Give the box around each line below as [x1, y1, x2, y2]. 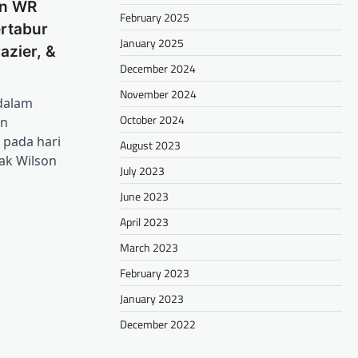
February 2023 [120, 264, 189, 281]
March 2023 [120, 238, 178, 256]
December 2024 [120, 59, 196, 77]
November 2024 [120, 85, 197, 102]
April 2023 [120, 213, 169, 230]
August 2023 [120, 136, 181, 153]
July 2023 [120, 161, 165, 179]
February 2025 [120, 8, 189, 26]
